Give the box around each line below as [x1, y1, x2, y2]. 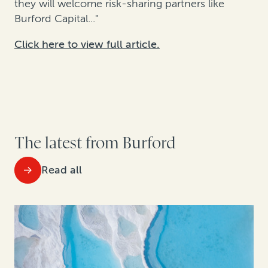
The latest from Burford [14, 134, 176, 153]
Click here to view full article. [14, 38, 160, 51]
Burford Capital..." [14, 12, 99, 26]
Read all [41, 163, 82, 177]
